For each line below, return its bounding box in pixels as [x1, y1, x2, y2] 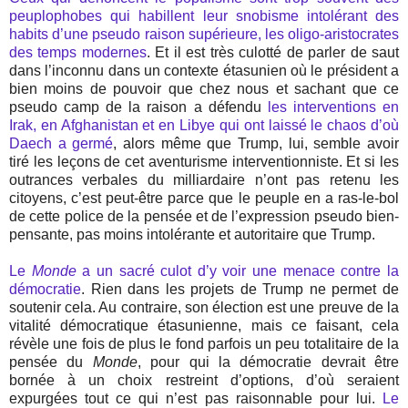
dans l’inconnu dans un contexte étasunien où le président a [9, 63, 399, 79]
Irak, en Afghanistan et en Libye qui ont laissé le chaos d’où [9, 117, 399, 134]
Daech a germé [9, 136, 114, 152]
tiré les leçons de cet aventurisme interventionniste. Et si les [9, 154, 399, 170]
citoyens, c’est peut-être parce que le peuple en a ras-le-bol [9, 190, 399, 207]
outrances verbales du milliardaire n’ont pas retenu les [9, 172, 399, 189]
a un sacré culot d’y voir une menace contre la [76, 263, 400, 280]
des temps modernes [9, 45, 147, 61]
